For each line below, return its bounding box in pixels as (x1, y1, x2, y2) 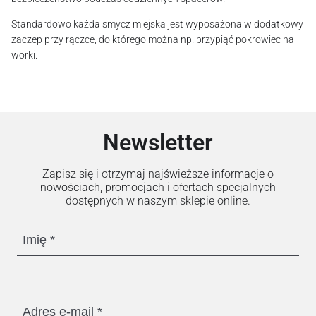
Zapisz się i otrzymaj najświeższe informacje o (42, 166, 274, 181)
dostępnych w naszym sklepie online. (66, 193, 250, 207)
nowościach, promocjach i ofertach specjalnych (40, 180, 276, 194)
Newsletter (103, 128, 213, 156)
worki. (11, 49, 37, 61)
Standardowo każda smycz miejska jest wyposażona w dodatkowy (11, 18, 303, 30)
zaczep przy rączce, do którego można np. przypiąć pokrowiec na (11, 33, 294, 45)
